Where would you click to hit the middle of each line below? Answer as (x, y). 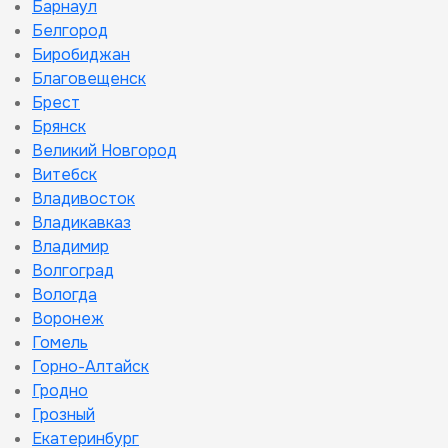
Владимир (70, 246)
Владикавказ (81, 222)
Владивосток (83, 198)
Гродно (60, 390)
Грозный (63, 414)
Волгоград (73, 270)
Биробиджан (81, 54)
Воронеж (68, 318)
